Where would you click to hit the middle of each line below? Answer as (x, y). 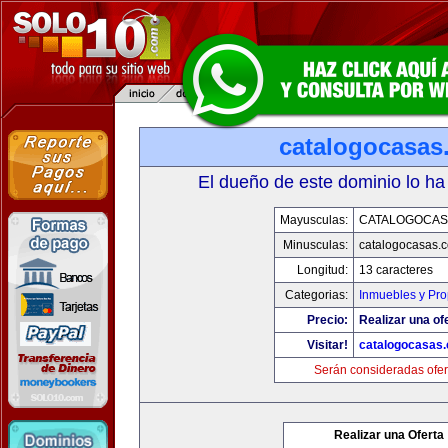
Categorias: (316, 295)
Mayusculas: (314, 220)
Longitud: (322, 270)
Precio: (327, 320)
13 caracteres (396, 270)
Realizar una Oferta (389, 435)
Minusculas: (315, 245)
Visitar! (327, 345)
